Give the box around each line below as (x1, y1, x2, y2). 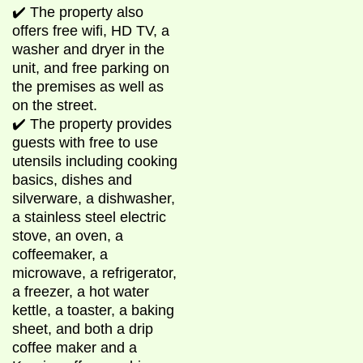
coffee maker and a (12, 339, 137, 356)
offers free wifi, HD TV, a (12, 22, 169, 39)
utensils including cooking (12, 152, 177, 169)
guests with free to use (12, 134, 158, 151)
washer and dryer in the (12, 41, 164, 58)
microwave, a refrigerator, (12, 264, 177, 281)
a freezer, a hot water (12, 283, 149, 300)
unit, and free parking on (12, 59, 169, 76)
